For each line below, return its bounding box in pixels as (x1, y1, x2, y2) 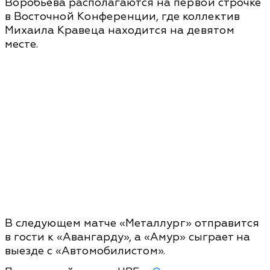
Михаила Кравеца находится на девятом (5, 23, 234, 37)
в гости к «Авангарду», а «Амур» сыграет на (5, 230, 250, 244)
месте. (5, 37, 38, 51)
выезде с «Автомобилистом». (5, 243, 165, 258)
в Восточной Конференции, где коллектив (5, 9, 240, 24)
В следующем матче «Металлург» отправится (5, 216, 259, 230)
